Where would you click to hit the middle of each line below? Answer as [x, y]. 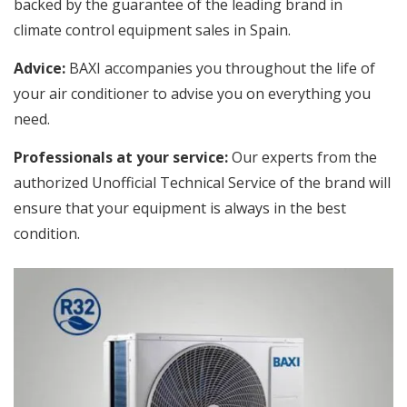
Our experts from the [303, 157]
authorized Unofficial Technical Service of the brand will [202, 182]
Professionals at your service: [121, 157]
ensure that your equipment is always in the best [180, 208]
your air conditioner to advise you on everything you [192, 93]
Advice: [40, 68]
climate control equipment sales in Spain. [152, 30]
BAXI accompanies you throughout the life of [220, 68]
